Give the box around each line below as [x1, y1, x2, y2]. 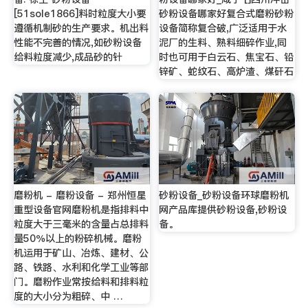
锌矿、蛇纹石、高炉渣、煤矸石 [159, 65, 294, 79]
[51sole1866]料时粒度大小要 [13, 7, 146, 21]
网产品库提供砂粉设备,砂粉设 [159, 203, 287, 217]
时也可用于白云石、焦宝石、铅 [159, 50, 294, 65]
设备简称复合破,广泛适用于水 [159, 21, 287, 36]
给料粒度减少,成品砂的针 [13, 50, 122, 65]
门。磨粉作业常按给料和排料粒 [13, 275, 148, 289]
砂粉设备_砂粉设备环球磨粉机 [159, 188, 289, 203]
